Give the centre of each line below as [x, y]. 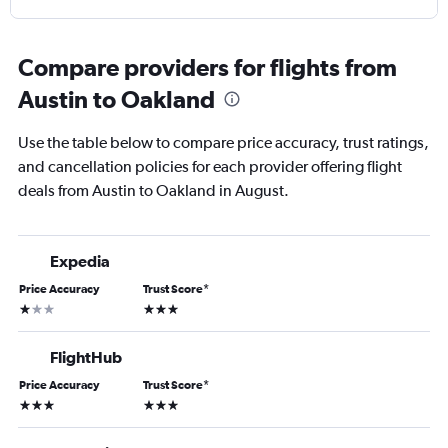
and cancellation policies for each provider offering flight [210, 167]
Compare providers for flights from [207, 67]
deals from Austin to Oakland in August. [153, 191]
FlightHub [86, 357]
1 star [33, 307]
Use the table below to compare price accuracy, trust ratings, [223, 143]
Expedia [80, 261]
